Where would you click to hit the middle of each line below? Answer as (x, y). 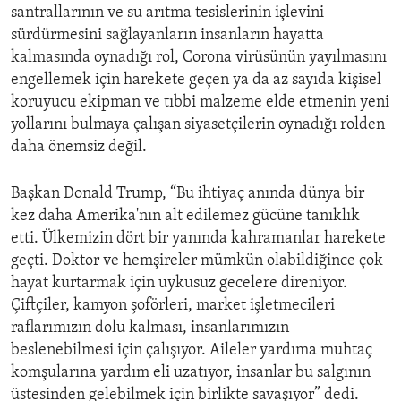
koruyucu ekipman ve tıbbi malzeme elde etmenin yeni (200, 103)
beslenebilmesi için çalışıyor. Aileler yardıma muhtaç (192, 351)
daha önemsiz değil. (79, 148)
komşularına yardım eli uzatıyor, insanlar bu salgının (191, 373)
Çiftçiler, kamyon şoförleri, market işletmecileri (173, 306)
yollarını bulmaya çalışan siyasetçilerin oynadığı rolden (198, 125)
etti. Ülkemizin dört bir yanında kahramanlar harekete (198, 239)
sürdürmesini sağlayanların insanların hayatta (167, 36)
